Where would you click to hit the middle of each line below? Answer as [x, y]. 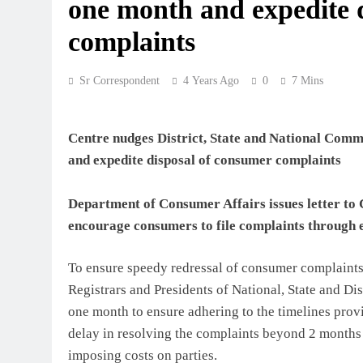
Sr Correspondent [120, 81]
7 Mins [307, 81]
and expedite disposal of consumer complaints [205, 160]
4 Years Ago [211, 81]
